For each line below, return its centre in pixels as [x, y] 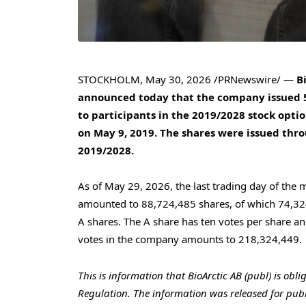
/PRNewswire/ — [254, 80]
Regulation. [104, 293]
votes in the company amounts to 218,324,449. [190, 239]
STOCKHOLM [109, 80]
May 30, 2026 [178, 80]
